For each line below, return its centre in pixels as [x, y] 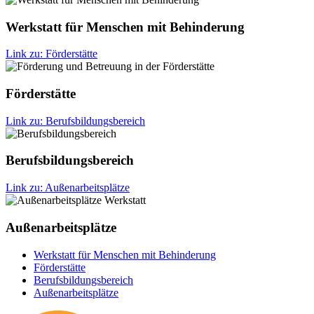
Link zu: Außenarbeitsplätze [68, 188]
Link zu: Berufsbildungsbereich [75, 121]
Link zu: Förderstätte [52, 54]
